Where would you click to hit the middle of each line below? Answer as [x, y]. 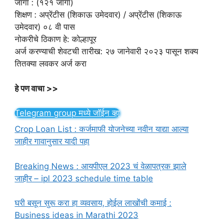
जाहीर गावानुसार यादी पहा [52, 142]
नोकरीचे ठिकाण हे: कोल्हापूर [55, 39]
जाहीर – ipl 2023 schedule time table [84, 178]
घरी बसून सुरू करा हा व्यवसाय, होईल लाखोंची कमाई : [93, 203]
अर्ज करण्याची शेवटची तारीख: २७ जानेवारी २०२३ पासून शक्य [106, 52]
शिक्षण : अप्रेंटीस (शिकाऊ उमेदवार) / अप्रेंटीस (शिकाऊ [98, 15]
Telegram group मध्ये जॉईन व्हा [67, 113]
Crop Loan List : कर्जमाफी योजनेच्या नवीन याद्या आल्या [102, 129]
